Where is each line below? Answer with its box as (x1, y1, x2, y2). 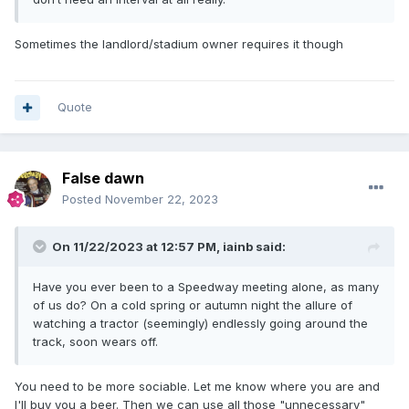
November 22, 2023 (105, 192, 218, 207)
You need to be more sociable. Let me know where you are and (15, 379, 380, 394)
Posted (62, 192, 105, 207)
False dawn (62, 169, 144, 188)
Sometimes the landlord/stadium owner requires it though (15, 37, 343, 52)
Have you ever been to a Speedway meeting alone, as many (33, 279, 379, 295)
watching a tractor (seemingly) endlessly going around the (33, 316, 368, 331)
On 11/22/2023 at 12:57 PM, (52, 239, 223, 255)
